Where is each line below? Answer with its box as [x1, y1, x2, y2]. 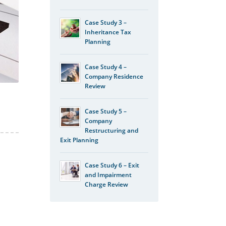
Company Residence [84, 72, 143, 81]
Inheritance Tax [84, 27, 131, 36]
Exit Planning [60, 135, 98, 144]
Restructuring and [84, 126, 138, 135]
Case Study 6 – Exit [84, 160, 139, 169]
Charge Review [84, 180, 128, 189]
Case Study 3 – [84, 18, 127, 27]
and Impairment [84, 170, 132, 179]
